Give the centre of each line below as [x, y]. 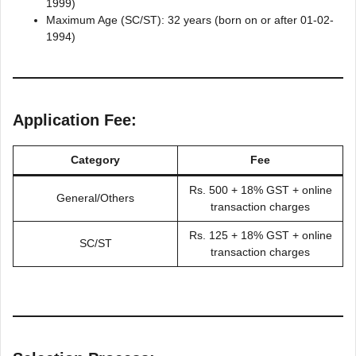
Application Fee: [75, 120]
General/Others [95, 197]
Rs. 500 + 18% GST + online [260, 190]
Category [95, 159]
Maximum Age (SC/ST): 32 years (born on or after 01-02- [190, 19]
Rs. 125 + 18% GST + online [260, 235]
